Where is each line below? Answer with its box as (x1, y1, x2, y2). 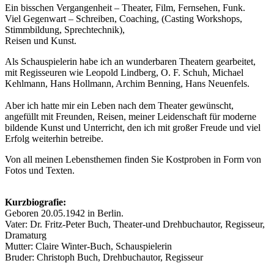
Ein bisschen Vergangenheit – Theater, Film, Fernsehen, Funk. (5, 2, 245, 13)
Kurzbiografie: (5, 196, 66, 207)
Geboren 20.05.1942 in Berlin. (5, 207, 124, 218)
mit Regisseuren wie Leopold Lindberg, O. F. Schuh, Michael (5, 67, 243, 78)
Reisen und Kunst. (5, 35, 76, 46)
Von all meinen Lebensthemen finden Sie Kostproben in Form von (5, 154, 261, 165)
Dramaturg (5, 229, 46, 240)
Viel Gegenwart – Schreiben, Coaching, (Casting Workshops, (5, 13, 242, 24)
